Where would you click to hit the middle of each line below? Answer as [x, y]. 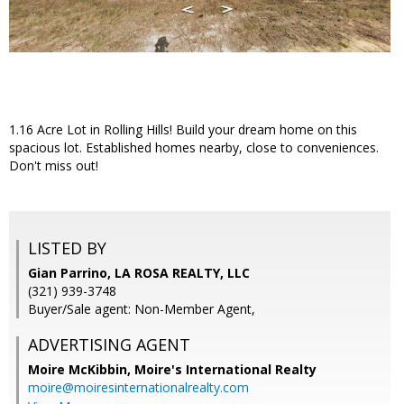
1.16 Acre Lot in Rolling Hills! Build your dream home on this [183, 130]
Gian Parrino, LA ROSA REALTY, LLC [139, 273]
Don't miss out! [54, 166]
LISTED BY [67, 248]
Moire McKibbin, [81, 370]
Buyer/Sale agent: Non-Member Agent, [142, 309]
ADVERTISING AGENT [109, 345]
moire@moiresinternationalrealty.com [138, 388]
